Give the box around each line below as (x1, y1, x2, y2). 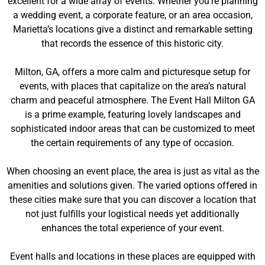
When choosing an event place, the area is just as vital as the (6, 166, 259, 177)
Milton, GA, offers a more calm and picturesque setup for (15, 66, 250, 77)
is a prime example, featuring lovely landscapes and (24, 109, 241, 120)
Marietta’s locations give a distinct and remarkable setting (12, 24, 253, 35)
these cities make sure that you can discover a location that (9, 194, 256, 205)
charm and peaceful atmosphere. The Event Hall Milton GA (10, 95, 255, 106)
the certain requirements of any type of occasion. (31, 137, 234, 148)
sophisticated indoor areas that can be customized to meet (10, 123, 255, 134)
